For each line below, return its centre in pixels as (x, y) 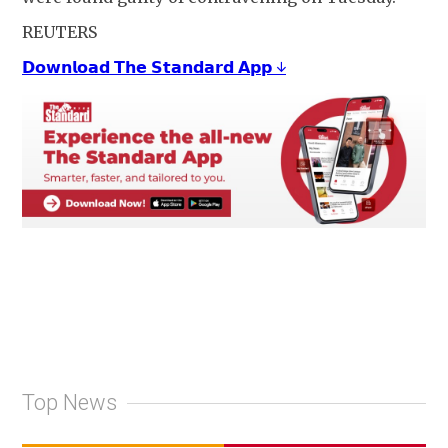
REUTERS (59, 31)
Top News (69, 402)
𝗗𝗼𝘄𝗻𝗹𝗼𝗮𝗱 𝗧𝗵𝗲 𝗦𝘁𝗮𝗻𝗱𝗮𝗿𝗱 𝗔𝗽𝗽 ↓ (154, 66)
